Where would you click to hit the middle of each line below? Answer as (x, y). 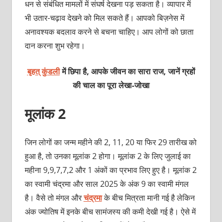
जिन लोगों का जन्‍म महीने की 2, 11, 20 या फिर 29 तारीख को (111, 142)
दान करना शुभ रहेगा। (55, 46)
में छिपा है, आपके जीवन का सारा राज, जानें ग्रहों (128, 72)
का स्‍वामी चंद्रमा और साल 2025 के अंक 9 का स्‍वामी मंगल (107, 184)
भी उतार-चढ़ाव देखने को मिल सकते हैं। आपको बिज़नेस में (104, 18)
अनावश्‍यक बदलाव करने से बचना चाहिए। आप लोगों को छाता (109, 32)
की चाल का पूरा (94, 85)
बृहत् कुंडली (43, 72)
